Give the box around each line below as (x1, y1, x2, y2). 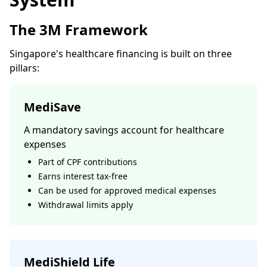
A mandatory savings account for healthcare (24, 123, 224, 136)
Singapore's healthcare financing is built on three (10, 47, 232, 60)
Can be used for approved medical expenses (38, 185, 216, 196)
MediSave (24, 99, 81, 115)
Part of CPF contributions (38, 156, 137, 167)
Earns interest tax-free (38, 170, 128, 182)
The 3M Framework (10, 20, 148, 39)
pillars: (10, 61, 39, 74)
